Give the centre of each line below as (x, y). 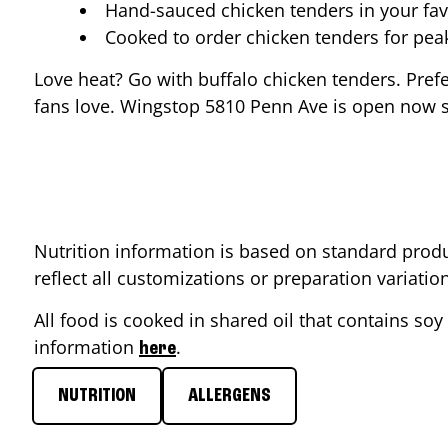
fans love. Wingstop (119, 106)
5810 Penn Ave (266, 106)
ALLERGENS (229, 396)
